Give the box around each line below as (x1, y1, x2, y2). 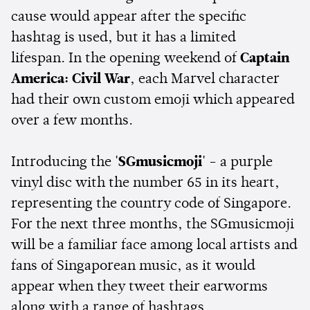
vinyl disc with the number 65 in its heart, (11, 176, 280, 190)
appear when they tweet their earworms (11, 280, 268, 294)
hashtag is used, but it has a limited (11, 30, 236, 45)
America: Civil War (11, 72, 130, 86)
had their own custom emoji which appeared (11, 93, 295, 107)
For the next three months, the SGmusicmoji (11, 217, 294, 232)
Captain (240, 51, 289, 66)
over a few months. (11, 113, 133, 128)
